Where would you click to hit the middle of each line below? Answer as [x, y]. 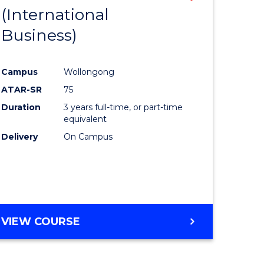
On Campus [88, 136]
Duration [21, 107]
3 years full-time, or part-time [123, 107]
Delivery [20, 136]
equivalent [85, 119]
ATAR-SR [22, 89]
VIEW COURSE [41, 221]
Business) [39, 35]
